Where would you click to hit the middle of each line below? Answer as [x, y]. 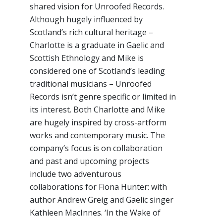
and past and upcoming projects [89, 161]
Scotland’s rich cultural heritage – [91, 32]
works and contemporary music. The [97, 136]
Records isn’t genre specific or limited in [103, 97]
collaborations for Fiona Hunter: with [98, 187]
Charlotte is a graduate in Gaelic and [97, 45]
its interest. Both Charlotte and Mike [97, 110]
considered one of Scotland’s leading [97, 71]
